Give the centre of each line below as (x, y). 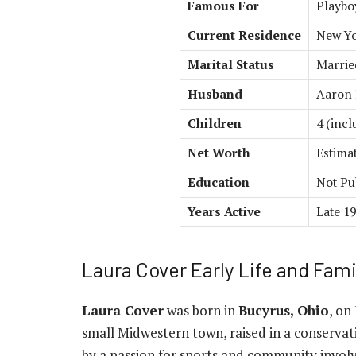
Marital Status (231, 64)
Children (215, 123)
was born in (201, 311)
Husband (215, 94)
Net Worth (219, 153)
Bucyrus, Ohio (284, 311)
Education (219, 182)
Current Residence (244, 35)
